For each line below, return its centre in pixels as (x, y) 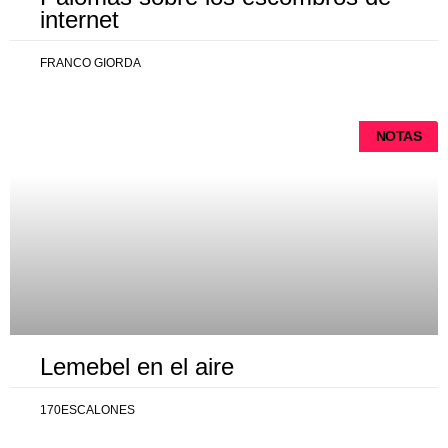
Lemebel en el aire (137, 366)
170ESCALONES (87, 410)
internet (79, 19)
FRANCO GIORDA (90, 63)
